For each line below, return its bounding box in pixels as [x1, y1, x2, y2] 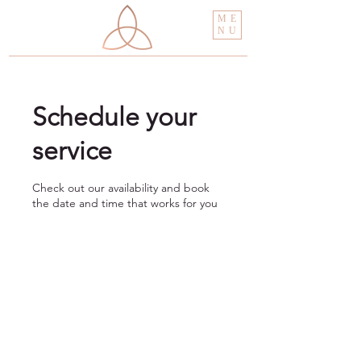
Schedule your [32, 102, 197, 132]
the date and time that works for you [32, 196, 218, 210]
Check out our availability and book [32, 180, 210, 195]
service [32, 135, 112, 166]
